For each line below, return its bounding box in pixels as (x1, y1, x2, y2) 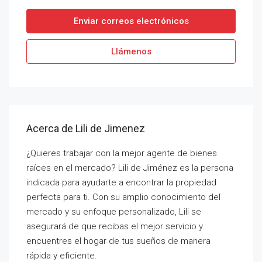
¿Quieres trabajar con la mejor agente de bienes (26, 148, 217, 158)
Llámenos (111, 46, 151, 57)
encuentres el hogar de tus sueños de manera (26, 236, 211, 246)
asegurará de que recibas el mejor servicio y (26, 221, 203, 232)
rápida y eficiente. (26, 250, 97, 261)
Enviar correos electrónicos (73, 16, 189, 26)
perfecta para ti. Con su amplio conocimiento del (26, 192, 220, 202)
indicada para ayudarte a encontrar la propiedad (26, 177, 216, 188)
